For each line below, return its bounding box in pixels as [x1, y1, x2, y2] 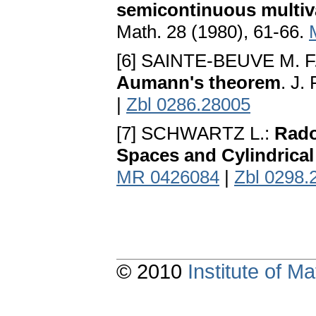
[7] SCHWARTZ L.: [116, 123, 274, 145]
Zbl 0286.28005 [126, 94, 250, 116]
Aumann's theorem [116, 72, 281, 94]
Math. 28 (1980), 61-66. [116, 21, 309, 43]
